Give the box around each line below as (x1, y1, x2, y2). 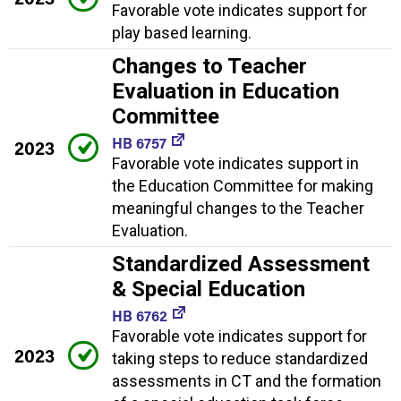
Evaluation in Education (112, 79, 339, 105)
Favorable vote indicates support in (112, 154, 359, 174)
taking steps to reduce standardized (112, 349, 368, 369)
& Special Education (112, 277, 305, 303)
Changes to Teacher (112, 54, 307, 80)
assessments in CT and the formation (112, 371, 381, 391)
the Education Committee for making (112, 176, 373, 196)
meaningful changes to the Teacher (112, 199, 364, 218)
